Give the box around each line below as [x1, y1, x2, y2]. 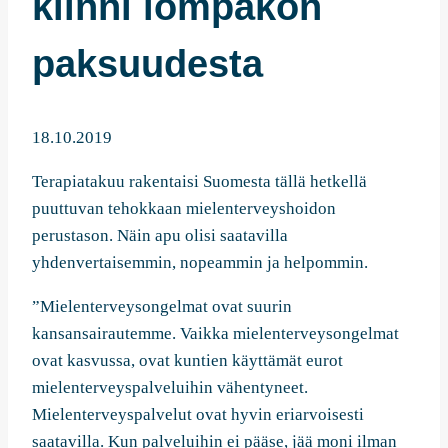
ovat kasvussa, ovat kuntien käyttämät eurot [32, 351, 343, 371]
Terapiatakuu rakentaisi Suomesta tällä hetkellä [32, 172, 367, 192]
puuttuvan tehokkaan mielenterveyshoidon [32, 199, 336, 219]
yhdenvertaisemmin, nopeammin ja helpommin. [32, 253, 368, 273]
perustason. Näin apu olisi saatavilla [32, 226, 288, 246]
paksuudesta [32, 42, 263, 85]
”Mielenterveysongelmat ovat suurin [32, 297, 292, 317]
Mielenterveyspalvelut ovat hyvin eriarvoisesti [32, 405, 364, 425]
